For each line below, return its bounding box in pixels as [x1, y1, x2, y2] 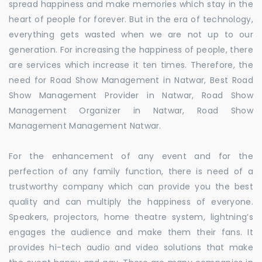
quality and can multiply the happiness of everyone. [9, 196, 253, 208]
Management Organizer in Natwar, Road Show [9, 105, 253, 116]
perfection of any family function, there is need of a [9, 166, 253, 177]
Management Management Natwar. [9, 120, 161, 132]
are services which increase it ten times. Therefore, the [9, 59, 253, 71]
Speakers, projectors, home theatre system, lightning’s [9, 211, 253, 223]
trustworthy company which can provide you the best [9, 181, 253, 192]
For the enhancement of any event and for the [9, 150, 253, 162]
